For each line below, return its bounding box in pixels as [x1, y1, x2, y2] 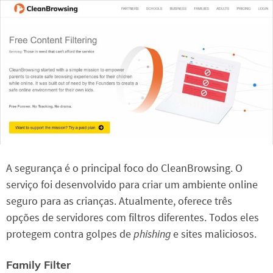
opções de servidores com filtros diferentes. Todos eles [6, 210, 259, 225]
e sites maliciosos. [173, 227, 257, 241]
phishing [133, 227, 173, 241]
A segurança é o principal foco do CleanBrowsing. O [6, 161, 243, 175]
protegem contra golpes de [6, 227, 133, 241]
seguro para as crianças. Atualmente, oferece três [6, 194, 232, 208]
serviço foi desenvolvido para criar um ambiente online [6, 177, 258, 192]
